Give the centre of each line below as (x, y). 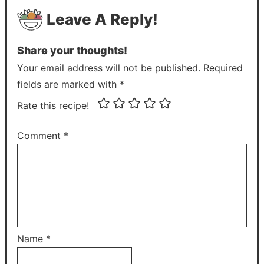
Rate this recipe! (53, 106)
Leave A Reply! (103, 19)
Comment (41, 136)
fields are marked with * (71, 85)
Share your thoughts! (72, 51)
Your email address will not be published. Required (130, 68)
